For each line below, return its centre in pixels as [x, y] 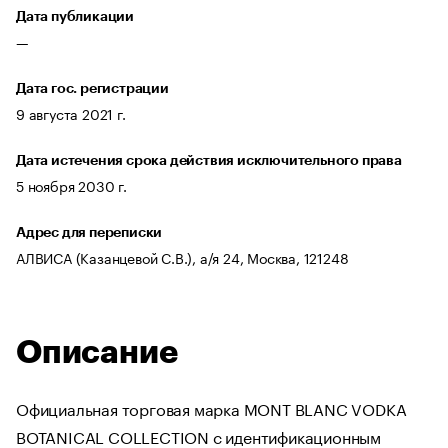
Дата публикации [75, 16]
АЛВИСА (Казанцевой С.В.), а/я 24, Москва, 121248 [182, 257]
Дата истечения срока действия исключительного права [209, 160]
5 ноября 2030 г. [71, 185]
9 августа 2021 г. [71, 113]
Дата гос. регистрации [92, 88]
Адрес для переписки [89, 232]
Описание [97, 353]
